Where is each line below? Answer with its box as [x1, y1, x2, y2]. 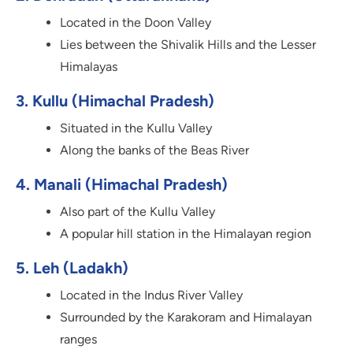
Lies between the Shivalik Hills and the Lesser [60, 37, 316, 53]
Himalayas [60, 59, 117, 75]
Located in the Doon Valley [60, 15, 211, 31]
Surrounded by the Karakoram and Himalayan [60, 310, 312, 325]
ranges [60, 332, 97, 347]
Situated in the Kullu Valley [60, 121, 212, 136]
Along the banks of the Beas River [60, 143, 249, 158]
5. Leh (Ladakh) [16, 258, 128, 278]
